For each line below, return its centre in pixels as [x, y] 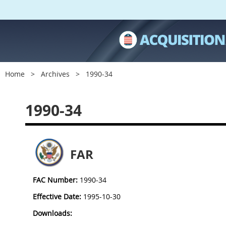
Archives [55, 74]
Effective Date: [57, 196]
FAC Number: [55, 180]
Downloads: [52, 213]
